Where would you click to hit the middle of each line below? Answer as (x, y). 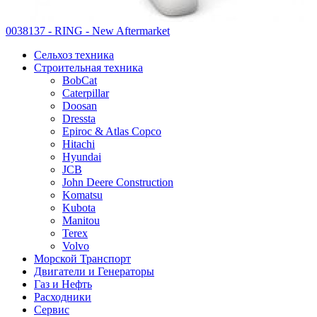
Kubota (79, 207)
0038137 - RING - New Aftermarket (88, 30)
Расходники (63, 296)
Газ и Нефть (63, 284)
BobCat (80, 80)
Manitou (81, 220)
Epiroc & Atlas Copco (112, 131)
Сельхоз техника (74, 54)
